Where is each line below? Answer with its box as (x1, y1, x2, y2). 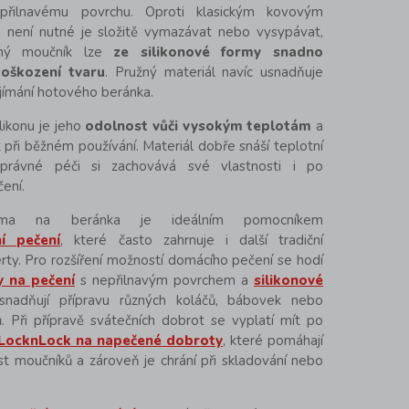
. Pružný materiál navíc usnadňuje (105, 63, 324, 82)
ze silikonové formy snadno (113, 43, 324, 62)
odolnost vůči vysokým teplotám (85, 117, 312, 136)
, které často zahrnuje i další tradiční (60, 231, 323, 250)
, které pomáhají (223, 331, 323, 351)
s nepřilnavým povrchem (75, 271, 241, 290)
